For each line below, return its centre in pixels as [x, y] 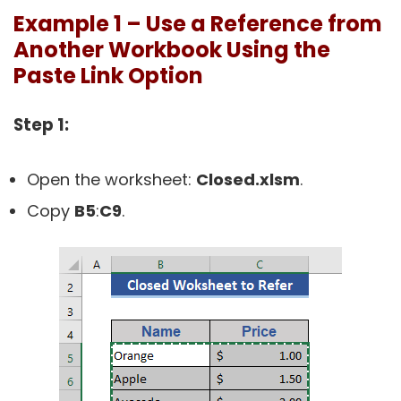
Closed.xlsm [248, 179]
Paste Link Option [108, 76]
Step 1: [41, 125]
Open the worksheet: [111, 179]
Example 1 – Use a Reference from [198, 24]
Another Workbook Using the [172, 50]
